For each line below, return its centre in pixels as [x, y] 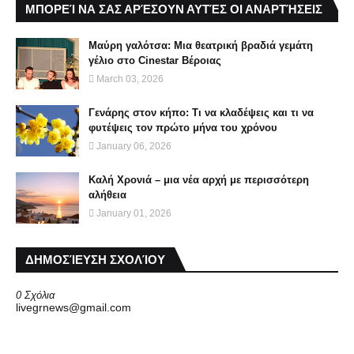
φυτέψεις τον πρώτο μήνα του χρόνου [183, 128]
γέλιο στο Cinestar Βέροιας [155, 60]
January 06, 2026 [134, 146]
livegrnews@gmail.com [73, 307]
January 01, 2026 [134, 213]
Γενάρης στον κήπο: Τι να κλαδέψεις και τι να [201, 113]
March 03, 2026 [130, 79]
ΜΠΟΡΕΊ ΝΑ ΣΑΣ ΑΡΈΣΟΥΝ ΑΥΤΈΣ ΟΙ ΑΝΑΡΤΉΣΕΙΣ [174, 9]
